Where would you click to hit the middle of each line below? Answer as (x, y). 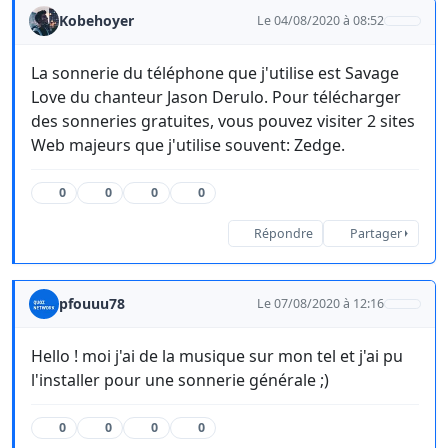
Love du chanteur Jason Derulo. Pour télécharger (216, 97)
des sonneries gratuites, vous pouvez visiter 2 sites (223, 121)
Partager (375, 234)
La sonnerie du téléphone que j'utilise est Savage (215, 73)
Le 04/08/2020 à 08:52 (321, 21)
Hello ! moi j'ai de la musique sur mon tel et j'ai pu (217, 356)
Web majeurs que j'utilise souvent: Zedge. (188, 145)
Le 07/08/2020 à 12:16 (321, 304)
